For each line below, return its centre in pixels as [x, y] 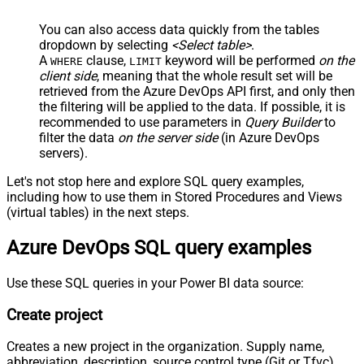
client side [68, 76]
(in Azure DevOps [269, 138]
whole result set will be [268, 76]
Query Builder [283, 123]
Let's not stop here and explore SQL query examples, [155, 182]
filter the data [78, 138]
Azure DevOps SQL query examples [159, 248]
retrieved [63, 92]
